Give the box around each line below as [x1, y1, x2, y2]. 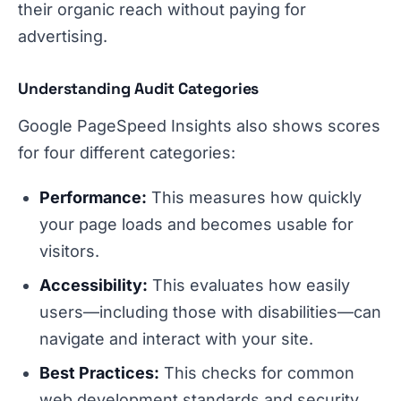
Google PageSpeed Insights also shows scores [18, 116, 380, 136]
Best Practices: [39, 363, 159, 383]
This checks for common [159, 363, 354, 383]
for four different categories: [18, 143, 235, 163]
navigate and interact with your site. [39, 329, 313, 349]
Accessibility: [39, 276, 148, 295]
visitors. [39, 242, 99, 261]
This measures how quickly [147, 188, 362, 208]
